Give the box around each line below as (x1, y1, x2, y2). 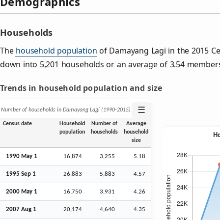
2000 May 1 (6, 188, 37, 195)
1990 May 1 (6, 153, 37, 160)
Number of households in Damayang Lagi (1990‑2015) (1, 107, 131, 113)
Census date (2, 120, 32, 127)
